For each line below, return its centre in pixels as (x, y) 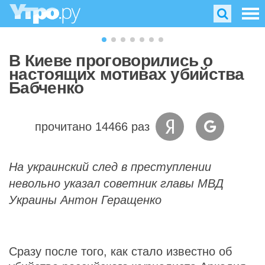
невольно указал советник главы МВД (116, 183)
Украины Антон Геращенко (85, 200)
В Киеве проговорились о (111, 61)
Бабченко (46, 88)
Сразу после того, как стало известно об (120, 251)
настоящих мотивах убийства (127, 74)
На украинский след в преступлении (110, 167)
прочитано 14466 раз (92, 127)
